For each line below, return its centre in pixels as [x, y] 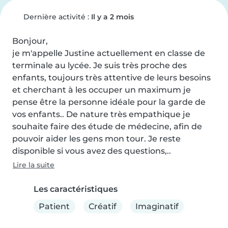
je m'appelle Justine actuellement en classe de [109, 53]
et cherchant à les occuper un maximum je [102, 90]
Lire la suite [34, 165]
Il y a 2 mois [112, 17]
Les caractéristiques [76, 189]
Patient [54, 206]
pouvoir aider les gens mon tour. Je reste [96, 139]
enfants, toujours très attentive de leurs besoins [111, 78]
